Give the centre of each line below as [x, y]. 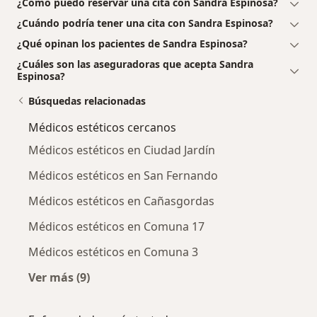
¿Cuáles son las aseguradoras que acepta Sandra [135, 64]
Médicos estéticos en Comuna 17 [116, 227]
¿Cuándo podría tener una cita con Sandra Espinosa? [145, 23]
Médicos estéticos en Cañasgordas [121, 201]
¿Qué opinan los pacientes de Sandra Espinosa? [132, 44]
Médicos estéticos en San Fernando [123, 176]
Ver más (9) [59, 278]
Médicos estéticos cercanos [102, 128]
